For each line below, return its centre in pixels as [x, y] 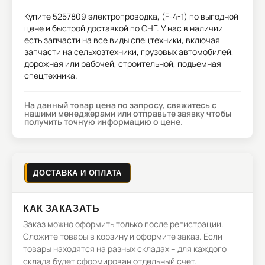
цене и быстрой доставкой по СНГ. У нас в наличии [124, 28]
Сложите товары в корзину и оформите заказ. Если [123, 236]
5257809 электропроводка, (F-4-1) [120, 16]
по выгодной [213, 16]
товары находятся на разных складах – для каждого [125, 249]
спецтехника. [51, 75]
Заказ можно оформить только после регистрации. [123, 224]
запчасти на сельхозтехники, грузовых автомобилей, [129, 52]
